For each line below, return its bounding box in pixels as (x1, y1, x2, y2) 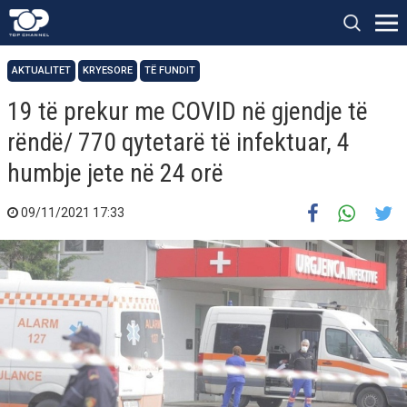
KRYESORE (83, 65, 133, 76)
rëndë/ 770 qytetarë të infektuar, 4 (7, 127, 350, 157)
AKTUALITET (12, 65, 71, 76)
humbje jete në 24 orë (7, 158, 223, 188)
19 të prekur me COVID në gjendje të (7, 96, 368, 126)
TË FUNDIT (144, 65, 195, 76)
